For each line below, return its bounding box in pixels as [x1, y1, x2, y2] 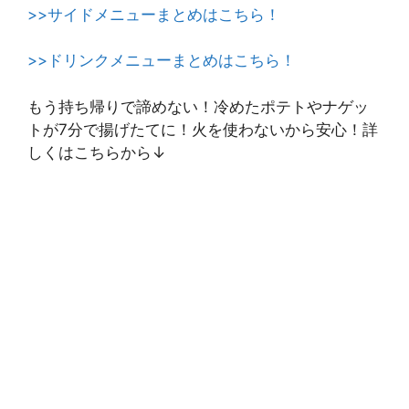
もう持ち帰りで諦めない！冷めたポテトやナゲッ [27, 97, 369, 116]
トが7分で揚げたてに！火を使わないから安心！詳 [27, 120, 378, 139]
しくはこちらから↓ [27, 142, 166, 162]
